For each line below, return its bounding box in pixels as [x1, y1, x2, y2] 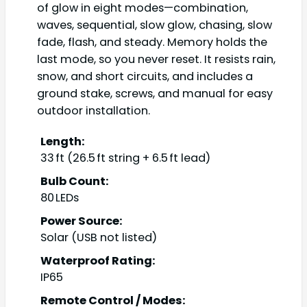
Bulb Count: [40, 173, 109, 190]
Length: [40, 134, 85, 150]
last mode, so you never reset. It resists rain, [37, 51, 275, 67]
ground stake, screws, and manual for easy [37, 85, 273, 101]
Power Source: [40, 213, 123, 230]
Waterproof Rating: [40, 253, 156, 269]
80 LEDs [40, 190, 79, 206]
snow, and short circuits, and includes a [37, 68, 253, 84]
